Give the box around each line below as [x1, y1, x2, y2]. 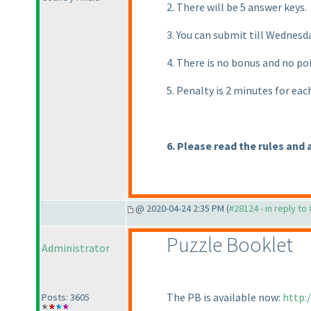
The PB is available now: [167, 290, 283, 305]
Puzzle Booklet [167, 231, 293, 258]
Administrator [42, 241, 110, 255]
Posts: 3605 [42, 291, 90, 304]
